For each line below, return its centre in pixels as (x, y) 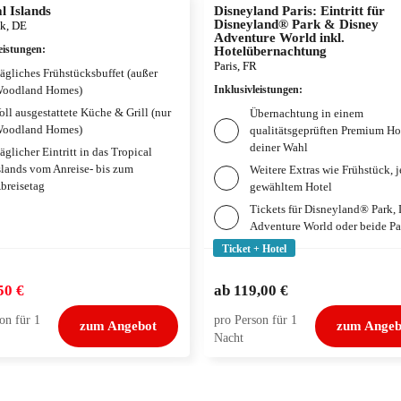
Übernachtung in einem (307, 113)
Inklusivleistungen (256, 90)
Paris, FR (235, 66)
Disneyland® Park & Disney (296, 24)
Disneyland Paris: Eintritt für (299, 11)
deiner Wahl (279, 147)
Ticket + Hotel (254, 249)
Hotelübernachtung (270, 51)
